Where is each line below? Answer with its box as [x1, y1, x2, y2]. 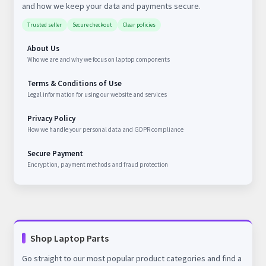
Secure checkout [72, 20, 112, 28]
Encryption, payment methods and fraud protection [27, 160, 168, 169]
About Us [27, 43, 59, 53]
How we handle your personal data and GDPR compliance [27, 125, 183, 134]
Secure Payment [27, 148, 83, 159]
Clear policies [122, 20, 156, 28]
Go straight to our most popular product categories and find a [21, 252, 242, 264]
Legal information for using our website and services [27, 90, 167, 99]
